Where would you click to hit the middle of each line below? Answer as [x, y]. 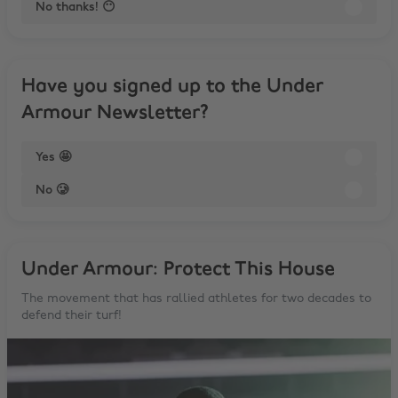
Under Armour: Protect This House [178, 269]
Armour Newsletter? [115, 113]
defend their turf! [72, 315]
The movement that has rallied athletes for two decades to [196, 298]
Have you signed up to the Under [172, 86]
